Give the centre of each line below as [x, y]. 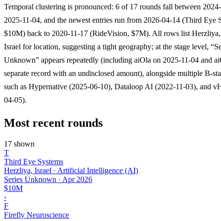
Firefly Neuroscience [37, 215]
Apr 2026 [77, 179]
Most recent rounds [53, 123]
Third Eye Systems [34, 161]
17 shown [19, 144]
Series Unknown [30, 179]
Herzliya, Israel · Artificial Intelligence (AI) [71, 170]
